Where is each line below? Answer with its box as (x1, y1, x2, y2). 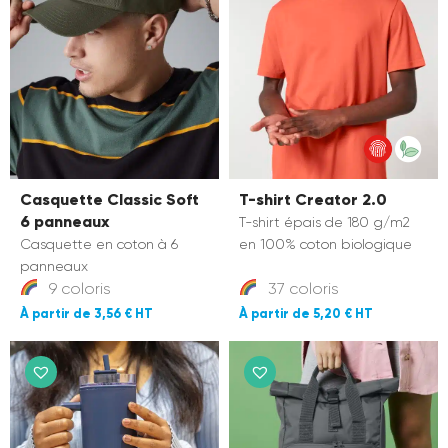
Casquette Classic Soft (20, 189, 199, 209)
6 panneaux (20, 211, 109, 231)
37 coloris (264, 278, 340, 298)
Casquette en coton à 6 (20, 235, 178, 252)
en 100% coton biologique (239, 235, 412, 252)
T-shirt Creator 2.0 (239, 189, 387, 209)
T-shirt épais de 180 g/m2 (239, 213, 410, 230)
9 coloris (45, 278, 112, 298)
